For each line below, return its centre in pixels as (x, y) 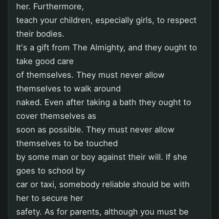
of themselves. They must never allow (90, 75)
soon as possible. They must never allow (95, 129)
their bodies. (40, 33)
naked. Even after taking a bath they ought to (104, 102)
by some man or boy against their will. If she (102, 157)
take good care (45, 61)
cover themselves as (56, 116)
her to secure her (50, 198)
